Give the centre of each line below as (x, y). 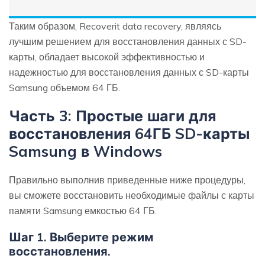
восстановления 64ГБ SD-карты (129, 134)
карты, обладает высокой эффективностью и (107, 57)
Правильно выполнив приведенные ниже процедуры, (127, 180)
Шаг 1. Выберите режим (81, 237)
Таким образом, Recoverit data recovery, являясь (115, 26)
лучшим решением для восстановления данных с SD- (128, 42)
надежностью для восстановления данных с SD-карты (129, 72)
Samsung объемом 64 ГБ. (64, 88)
